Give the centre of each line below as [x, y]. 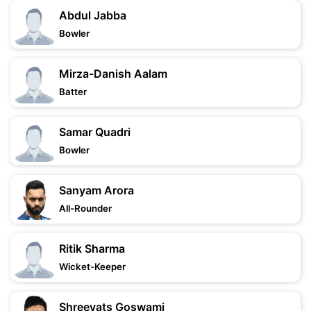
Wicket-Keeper [92, 267]
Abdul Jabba [93, 15]
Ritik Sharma [92, 249]
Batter [73, 92]
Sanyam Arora [96, 190]
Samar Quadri [95, 132]
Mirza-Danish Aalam [113, 74]
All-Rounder [85, 208]
